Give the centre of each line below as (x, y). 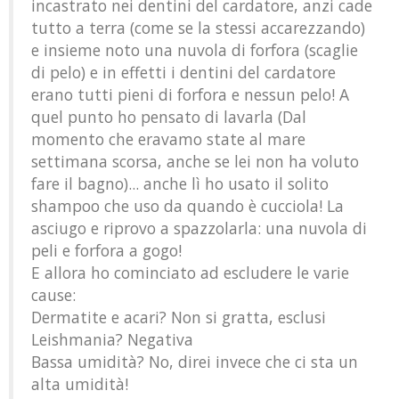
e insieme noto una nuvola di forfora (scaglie (195, 50)
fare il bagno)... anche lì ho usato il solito (180, 183)
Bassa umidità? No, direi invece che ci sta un (195, 362)
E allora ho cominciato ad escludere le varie (190, 273)
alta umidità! (80, 384)
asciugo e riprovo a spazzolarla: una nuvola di (199, 228)
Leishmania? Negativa (112, 339)
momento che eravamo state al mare (168, 139)
